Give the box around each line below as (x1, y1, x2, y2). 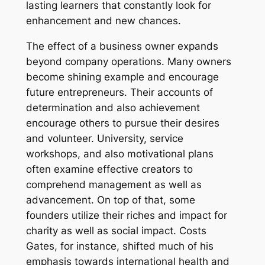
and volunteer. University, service (25, 132, 183, 145)
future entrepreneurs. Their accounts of (25, 86, 213, 99)
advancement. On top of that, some (25, 194, 195, 206)
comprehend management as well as (25, 179, 202, 191)
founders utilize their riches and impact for (25, 209, 227, 222)
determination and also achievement (25, 102, 200, 114)
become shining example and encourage (25, 71, 219, 83)
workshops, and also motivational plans (25, 148, 214, 160)
